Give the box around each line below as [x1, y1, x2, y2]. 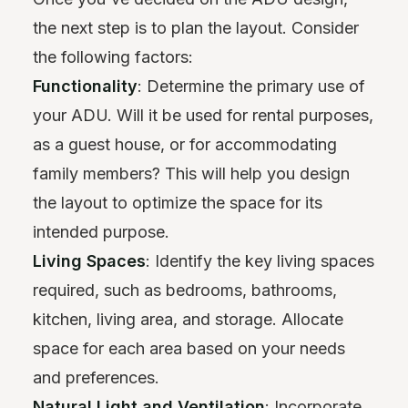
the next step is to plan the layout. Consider [33, 18, 359, 38]
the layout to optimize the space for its [33, 193, 322, 213]
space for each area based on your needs [33, 339, 345, 359]
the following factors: [33, 47, 193, 67]
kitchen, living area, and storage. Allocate [33, 310, 343, 330]
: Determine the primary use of [138, 76, 365, 97]
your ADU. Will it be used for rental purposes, [33, 106, 373, 126]
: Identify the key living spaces [146, 251, 374, 271]
